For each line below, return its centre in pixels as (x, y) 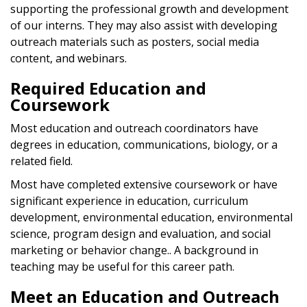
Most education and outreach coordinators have (134, 128)
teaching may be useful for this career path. (122, 266)
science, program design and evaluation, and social (140, 233)
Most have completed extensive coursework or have (144, 184)
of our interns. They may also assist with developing (144, 25)
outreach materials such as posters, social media (135, 41)
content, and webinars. (70, 58)
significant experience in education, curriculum (129, 200)
